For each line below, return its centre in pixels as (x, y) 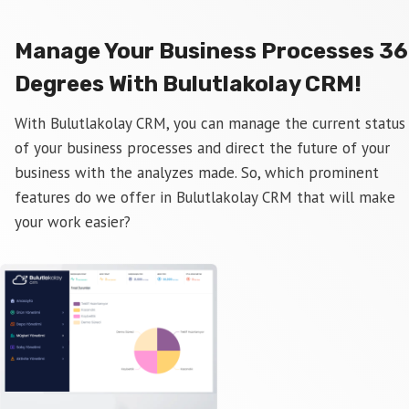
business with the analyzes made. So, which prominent (197, 173)
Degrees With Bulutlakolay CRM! (188, 84)
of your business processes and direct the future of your (202, 148)
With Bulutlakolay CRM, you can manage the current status (210, 123)
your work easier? (73, 222)
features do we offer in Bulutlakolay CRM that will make (205, 197)
